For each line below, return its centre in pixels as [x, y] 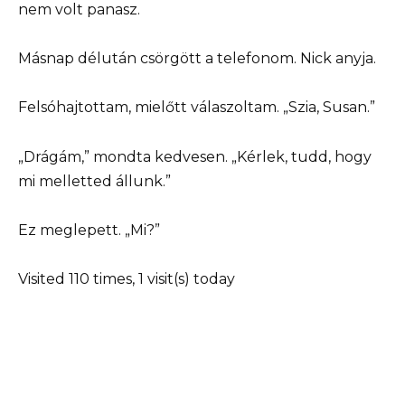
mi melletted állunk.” [94, 181]
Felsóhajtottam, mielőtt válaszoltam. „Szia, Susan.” [197, 108]
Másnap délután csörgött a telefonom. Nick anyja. [197, 59]
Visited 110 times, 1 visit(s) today [127, 279]
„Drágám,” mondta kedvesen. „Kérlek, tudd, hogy [195, 156]
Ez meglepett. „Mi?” [89, 230]
